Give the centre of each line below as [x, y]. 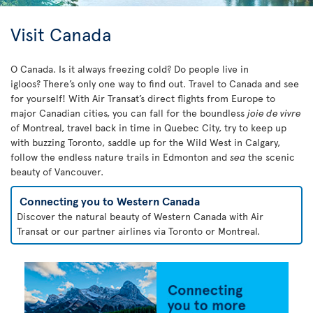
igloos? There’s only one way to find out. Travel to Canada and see [155, 83]
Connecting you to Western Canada [110, 201]
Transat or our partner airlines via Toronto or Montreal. [138, 231]
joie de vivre [274, 113]
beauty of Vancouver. [57, 172]
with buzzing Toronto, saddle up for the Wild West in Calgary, [145, 142]
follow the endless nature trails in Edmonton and [120, 157]
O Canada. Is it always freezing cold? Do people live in [130, 69]
